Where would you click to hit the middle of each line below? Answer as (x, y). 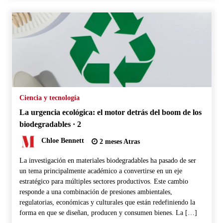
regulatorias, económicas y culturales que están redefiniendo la (107, 202)
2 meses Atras (118, 141)
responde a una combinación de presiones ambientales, (96, 192)
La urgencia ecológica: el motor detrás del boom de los (110, 112)
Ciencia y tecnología (49, 98)
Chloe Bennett (62, 141)
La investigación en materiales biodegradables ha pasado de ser (108, 160)
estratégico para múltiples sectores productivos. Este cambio (104, 181)
